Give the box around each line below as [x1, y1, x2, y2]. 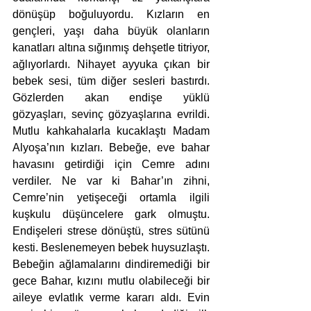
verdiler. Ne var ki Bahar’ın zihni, [12, 175, 210, 187]
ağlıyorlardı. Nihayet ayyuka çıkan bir [12, 58, 210, 70]
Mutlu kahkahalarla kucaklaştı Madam [12, 125, 210, 137]
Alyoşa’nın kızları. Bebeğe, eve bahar [12, 142, 210, 153]
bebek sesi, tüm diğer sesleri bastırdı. [12, 75, 210, 87]
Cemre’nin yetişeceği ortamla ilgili [12, 192, 210, 203]
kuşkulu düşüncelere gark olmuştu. [12, 208, 210, 220]
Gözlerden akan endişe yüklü [12, 92, 210, 103]
